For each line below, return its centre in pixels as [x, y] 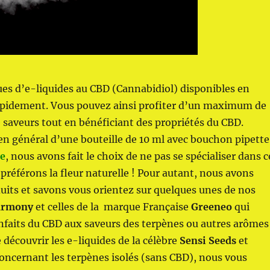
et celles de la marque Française [112, 206]
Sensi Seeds [208, 240]
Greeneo [212, 206]
